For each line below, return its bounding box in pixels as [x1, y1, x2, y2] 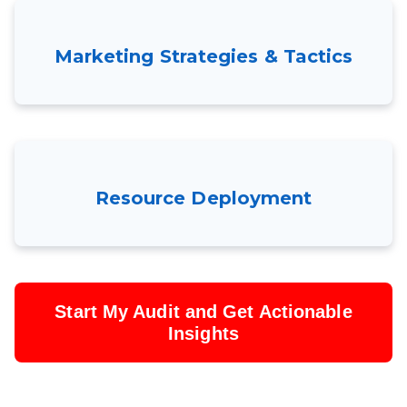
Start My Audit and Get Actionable [55, 302, 352, 323]
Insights [168, 323, 239, 344]
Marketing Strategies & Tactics [54, 45, 353, 68]
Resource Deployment [94, 187, 313, 210]
